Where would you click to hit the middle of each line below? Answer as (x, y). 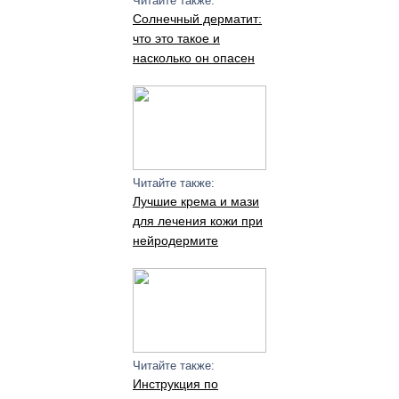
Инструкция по (175, 384)
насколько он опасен (193, 58)
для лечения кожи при (197, 221)
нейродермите (175, 240)
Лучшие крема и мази (195, 201)
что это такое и (176, 38)
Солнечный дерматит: (197, 19)
